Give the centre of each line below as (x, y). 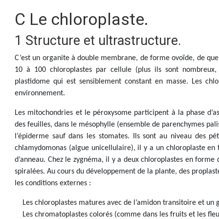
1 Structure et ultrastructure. (98, 41)
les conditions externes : (53, 183)
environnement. (40, 93)
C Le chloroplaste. (82, 19)
